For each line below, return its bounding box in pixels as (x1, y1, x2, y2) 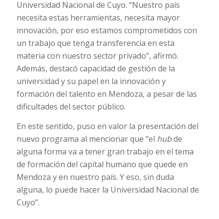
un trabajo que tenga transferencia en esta (16, 38, 175, 49)
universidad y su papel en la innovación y (16, 76, 166, 87)
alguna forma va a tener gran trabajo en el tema (16, 146, 194, 157)
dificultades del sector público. (16, 101, 126, 112)
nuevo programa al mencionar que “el (16, 133, 157, 144)
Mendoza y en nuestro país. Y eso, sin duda (16, 171, 174, 182)
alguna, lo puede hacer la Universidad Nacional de (16, 184, 199, 195)
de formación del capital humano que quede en (16, 158, 188, 170)
